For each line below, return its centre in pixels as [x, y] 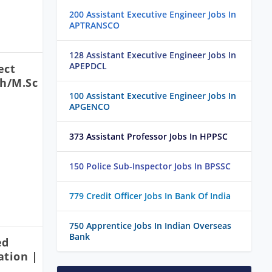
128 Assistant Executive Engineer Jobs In [153, 55]
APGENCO [90, 107]
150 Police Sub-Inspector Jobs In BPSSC [150, 166]
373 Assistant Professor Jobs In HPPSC [148, 137]
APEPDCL [88, 66]
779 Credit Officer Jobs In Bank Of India [150, 196]
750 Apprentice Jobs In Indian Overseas [150, 226]
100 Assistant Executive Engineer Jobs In [153, 96]
